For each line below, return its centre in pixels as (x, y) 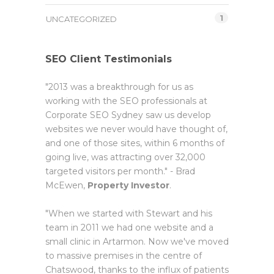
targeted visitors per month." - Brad (120, 172)
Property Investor (128, 186)
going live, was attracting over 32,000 (125, 157)
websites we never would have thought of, (136, 129)
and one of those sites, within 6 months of (135, 143)
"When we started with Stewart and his (129, 214)
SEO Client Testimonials (109, 59)
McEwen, (66, 186)
